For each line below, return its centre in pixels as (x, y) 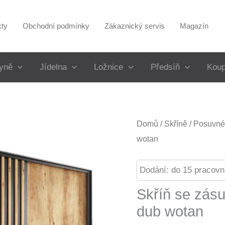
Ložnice (109, 67)
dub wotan (170, 211)
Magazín (194, 26)
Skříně (176, 124)
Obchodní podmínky (56, 26)
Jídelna (53, 67)
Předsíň (165, 67)
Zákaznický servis (135, 26)
